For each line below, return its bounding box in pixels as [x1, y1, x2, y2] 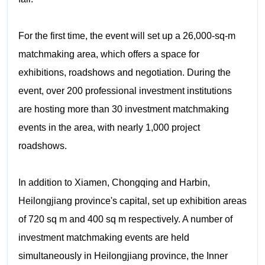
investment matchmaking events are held [18, 232, 189, 243]
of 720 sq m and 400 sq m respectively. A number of [18, 214, 232, 224]
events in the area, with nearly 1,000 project [18, 122, 200, 132]
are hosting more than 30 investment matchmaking [18, 104, 229, 114]
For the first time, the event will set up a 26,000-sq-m [18, 30, 235, 41]
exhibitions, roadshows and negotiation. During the [18, 67, 231, 77]
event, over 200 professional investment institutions [18, 85, 232, 96]
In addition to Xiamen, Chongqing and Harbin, [18, 177, 210, 188]
